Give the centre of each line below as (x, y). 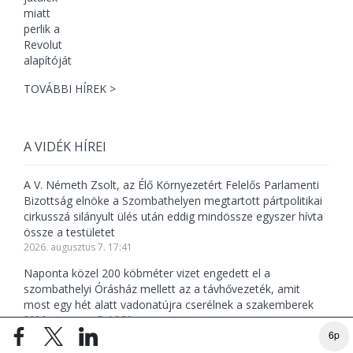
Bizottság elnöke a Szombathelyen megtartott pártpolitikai (173, 201)
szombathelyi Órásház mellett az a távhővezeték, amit (162, 289)
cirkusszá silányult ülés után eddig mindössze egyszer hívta (173, 217)
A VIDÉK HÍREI (65, 147)
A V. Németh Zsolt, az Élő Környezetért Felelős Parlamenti (171, 185)
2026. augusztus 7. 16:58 (78, 320)
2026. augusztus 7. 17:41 (78, 247)
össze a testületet (69, 232)
